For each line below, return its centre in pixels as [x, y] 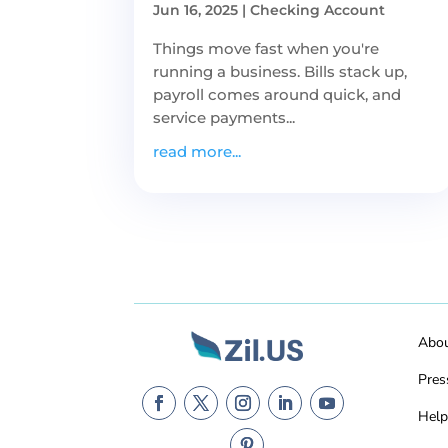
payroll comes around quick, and [277, 94]
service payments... [224, 117]
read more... [197, 151]
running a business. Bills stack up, [280, 71]
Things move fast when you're [266, 48]
